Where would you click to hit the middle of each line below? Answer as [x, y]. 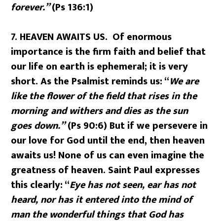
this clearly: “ [40, 185]
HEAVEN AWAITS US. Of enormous [96, 37]
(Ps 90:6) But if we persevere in [137, 126]
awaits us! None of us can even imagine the [108, 155]
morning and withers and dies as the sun [100, 111]
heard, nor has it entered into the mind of [102, 200]
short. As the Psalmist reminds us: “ [90, 81]
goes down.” [38, 126]
